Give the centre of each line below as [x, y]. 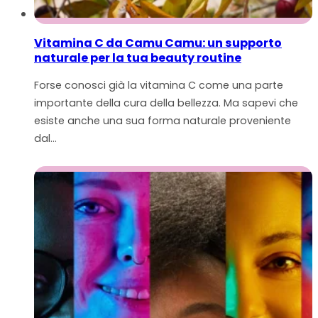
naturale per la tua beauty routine [138, 57]
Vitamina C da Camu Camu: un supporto [158, 43]
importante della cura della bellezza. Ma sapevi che [166, 103]
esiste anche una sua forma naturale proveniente [163, 120]
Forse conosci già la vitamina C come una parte [159, 85]
